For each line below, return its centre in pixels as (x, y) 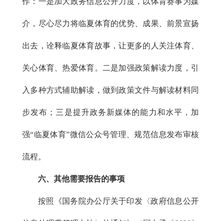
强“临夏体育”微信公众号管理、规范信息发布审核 (110, 134)
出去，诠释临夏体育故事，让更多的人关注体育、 (110, 46)
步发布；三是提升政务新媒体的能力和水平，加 (110, 112)
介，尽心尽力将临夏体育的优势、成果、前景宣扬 (110, 23)
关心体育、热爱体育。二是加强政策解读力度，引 (110, 68)
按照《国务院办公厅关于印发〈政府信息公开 (118, 201)
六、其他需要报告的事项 (81, 179)
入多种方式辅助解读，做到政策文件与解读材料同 (110, 90)
